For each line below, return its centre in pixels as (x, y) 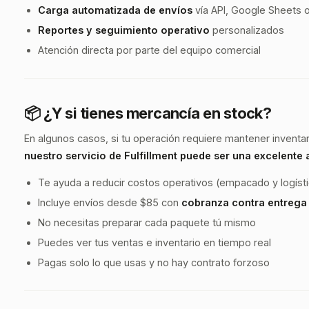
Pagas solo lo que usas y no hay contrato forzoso (154, 262)
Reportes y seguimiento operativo (124, 30)
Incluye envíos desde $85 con (110, 202)
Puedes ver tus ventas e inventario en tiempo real (154, 242)
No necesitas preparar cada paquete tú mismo (147, 222)
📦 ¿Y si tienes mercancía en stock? (148, 113)
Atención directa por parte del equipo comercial (149, 50)
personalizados (247, 30)
